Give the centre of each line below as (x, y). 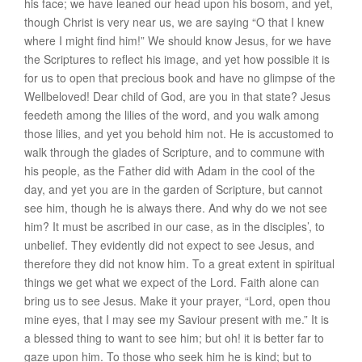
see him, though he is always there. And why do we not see (176, 208)
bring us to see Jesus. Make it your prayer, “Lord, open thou (177, 301)
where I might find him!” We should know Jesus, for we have (178, 40)
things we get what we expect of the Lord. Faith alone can (172, 282)
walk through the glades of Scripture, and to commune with (175, 152)
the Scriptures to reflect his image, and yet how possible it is (177, 59)
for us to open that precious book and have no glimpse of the (180, 78)
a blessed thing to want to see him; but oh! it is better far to (174, 338)
